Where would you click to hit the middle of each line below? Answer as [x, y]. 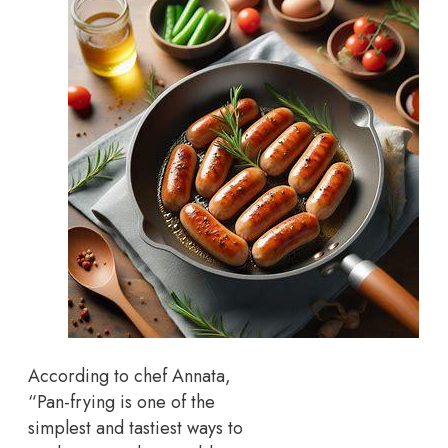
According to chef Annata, [129, 375]
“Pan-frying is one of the [121, 401]
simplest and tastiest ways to [135, 427]
